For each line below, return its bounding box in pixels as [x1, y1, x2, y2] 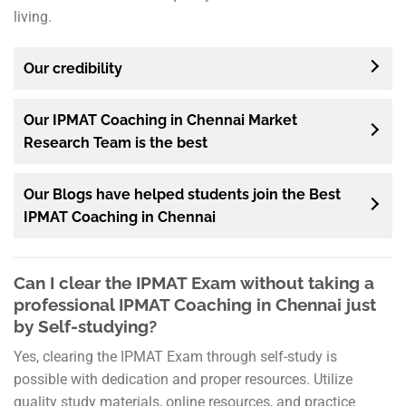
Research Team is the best [24, 133, 208, 151]
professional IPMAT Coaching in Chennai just [14, 294, 376, 314]
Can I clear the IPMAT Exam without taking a [14, 272, 374, 293]
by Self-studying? [14, 315, 157, 336]
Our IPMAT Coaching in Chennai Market [24, 111, 297, 129]
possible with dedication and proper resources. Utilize [14, 371, 353, 389]
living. [14, 7, 52, 25]
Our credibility [24, 59, 122, 77]
